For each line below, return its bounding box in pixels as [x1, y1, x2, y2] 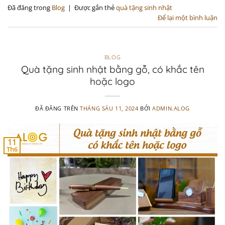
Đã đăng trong [8, 3, 52, 13]
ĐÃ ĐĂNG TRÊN [35, 104, 80, 112]
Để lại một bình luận [158, 13, 217, 23]
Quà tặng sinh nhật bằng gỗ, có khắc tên [21, 63, 204, 75]
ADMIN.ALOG [152, 104, 190, 112]
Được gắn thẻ [74, 3, 116, 13]
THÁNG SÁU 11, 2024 [80, 104, 139, 112]
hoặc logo [90, 75, 135, 87]
